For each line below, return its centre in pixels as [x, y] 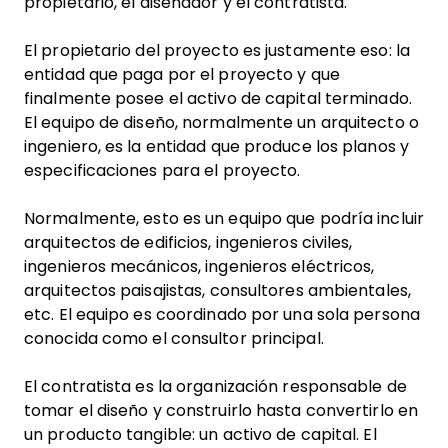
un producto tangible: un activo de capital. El [200, 434]
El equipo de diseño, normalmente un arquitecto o [221, 122]
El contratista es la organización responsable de [215, 386]
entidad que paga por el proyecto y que [182, 74]
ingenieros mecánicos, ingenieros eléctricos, [199, 266]
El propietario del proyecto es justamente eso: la [217, 50]
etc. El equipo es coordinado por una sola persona [222, 314]
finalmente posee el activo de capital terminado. [218, 98]
